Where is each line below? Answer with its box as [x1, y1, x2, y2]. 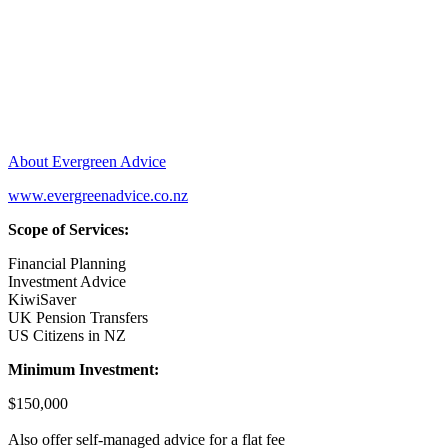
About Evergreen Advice [8, 152, 166, 170]
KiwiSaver [8, 290, 76, 308]
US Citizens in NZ [8, 326, 126, 344]
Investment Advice [8, 272, 126, 290]
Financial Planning [8, 254, 126, 272]
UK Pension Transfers [8, 308, 148, 326]
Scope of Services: [8, 220, 129, 238]
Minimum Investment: [8, 360, 163, 378]
